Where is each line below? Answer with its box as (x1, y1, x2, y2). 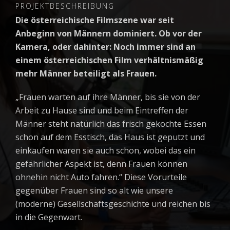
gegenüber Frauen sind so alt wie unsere (15, 185, 173, 196)
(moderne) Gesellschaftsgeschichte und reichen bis (15, 198, 210, 209)
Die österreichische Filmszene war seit (15, 14, 174, 26)
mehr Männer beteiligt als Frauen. (15, 68, 157, 79)
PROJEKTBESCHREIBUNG (15, 1, 114, 11)
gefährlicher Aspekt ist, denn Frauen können (15, 158, 187, 169)
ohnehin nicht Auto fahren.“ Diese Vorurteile (15, 171, 187, 183)
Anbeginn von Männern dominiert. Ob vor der (15, 28, 202, 39)
